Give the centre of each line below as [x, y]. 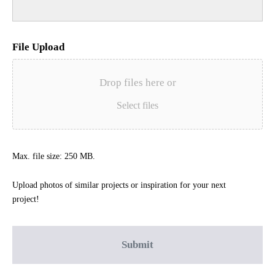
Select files [137, 106]
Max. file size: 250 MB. [54, 157]
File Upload [38, 47]
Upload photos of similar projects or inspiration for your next [119, 185]
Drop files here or [137, 83]
